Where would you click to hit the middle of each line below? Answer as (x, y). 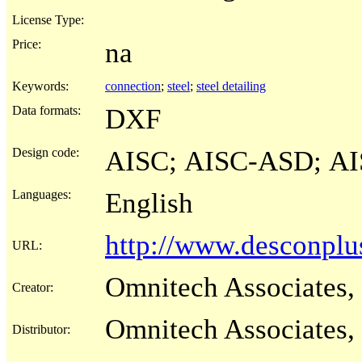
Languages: (42, 194)
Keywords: (40, 86)
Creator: (33, 287)
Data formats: (46, 110)
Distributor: (41, 329)
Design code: (46, 152)
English (149, 203)
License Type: (48, 19)
